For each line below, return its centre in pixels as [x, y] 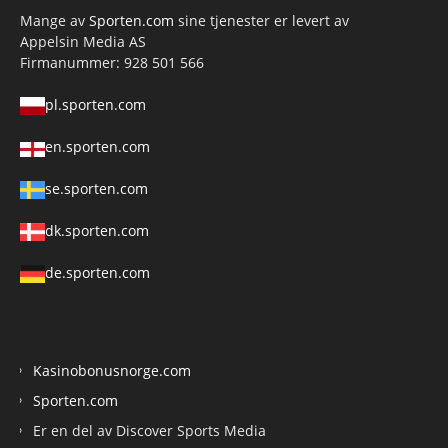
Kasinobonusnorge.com [112, 370]
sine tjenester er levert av [263, 20]
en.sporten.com [97, 146]
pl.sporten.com [95, 104]
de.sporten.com [97, 272]
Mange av [54, 20]
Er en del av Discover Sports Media [149, 430]
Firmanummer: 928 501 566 [112, 62]
